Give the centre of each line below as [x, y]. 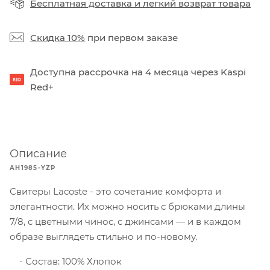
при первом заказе [131, 37]
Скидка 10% [58, 37]
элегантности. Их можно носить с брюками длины [127, 206]
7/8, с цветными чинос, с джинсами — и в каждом [125, 221]
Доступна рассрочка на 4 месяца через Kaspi [138, 72]
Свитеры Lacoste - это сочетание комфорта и [115, 191]
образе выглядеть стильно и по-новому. [103, 236]
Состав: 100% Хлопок [72, 261]
